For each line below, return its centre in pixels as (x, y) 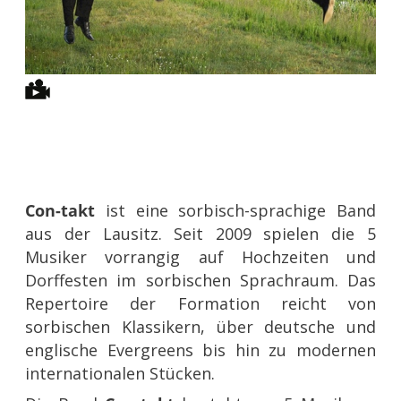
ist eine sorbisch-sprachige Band (235, 210)
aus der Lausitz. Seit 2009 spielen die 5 (200, 233)
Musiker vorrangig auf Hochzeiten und (200, 256)
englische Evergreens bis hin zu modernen (200, 350)
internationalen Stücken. (120, 373)
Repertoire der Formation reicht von (200, 303)
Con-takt (60, 210)
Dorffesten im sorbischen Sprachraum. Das (200, 280)
